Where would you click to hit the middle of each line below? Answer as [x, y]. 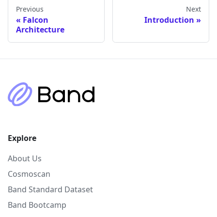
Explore [22, 138]
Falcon [36, 20]
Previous [30, 9]
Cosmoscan [29, 174]
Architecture [40, 30]
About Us [25, 158]
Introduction [169, 20]
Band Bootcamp [37, 205]
